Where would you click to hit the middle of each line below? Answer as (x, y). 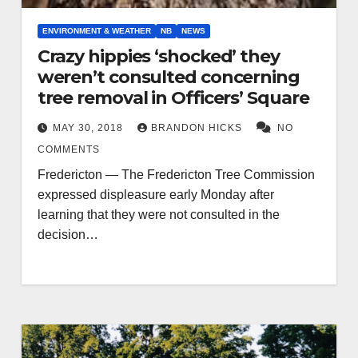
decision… (68, 234)
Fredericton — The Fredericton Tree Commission (176, 174)
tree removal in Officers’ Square (173, 97)
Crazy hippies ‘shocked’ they (158, 56)
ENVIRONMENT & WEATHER (96, 30)
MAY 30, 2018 (89, 127)
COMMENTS (68, 149)
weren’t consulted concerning (168, 77)
